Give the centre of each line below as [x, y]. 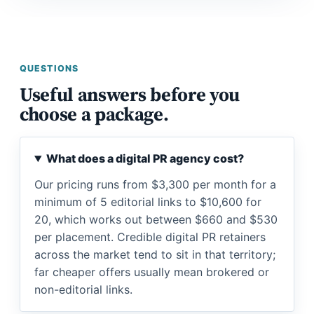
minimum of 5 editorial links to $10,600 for [148, 202]
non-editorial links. [83, 289]
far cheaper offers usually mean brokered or [152, 272]
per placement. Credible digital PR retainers [150, 237]
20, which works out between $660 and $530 [156, 219]
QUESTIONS [49, 68]
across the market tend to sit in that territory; [155, 254]
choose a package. [94, 114]
